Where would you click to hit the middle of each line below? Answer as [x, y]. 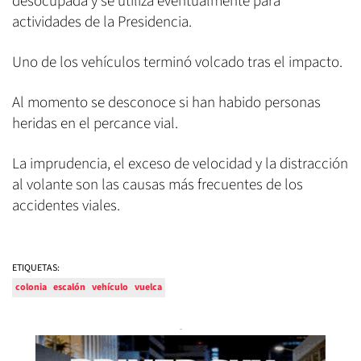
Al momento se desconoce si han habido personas [166, 103]
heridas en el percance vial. [95, 124]
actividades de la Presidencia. [102, 23]
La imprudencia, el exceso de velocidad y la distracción [180, 164]
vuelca [148, 288]
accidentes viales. [66, 206]
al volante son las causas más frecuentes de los [158, 185]
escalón [69, 288]
